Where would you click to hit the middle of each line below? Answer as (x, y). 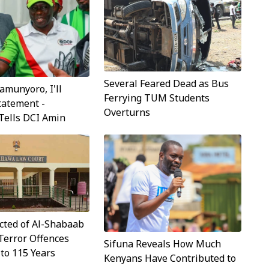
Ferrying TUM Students (156, 98)
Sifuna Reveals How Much (162, 243)
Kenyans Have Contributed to (170, 258)
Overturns (127, 113)
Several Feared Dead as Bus (166, 84)
